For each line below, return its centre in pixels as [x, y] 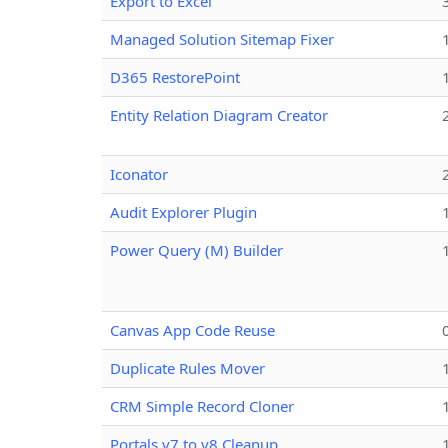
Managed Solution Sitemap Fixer [222, 38]
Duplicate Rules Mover [187, 367]
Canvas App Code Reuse [192, 329]
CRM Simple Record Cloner [202, 405]
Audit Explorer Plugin [183, 211]
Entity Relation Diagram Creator [219, 114]
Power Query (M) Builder [196, 249]
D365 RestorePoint [175, 76]
